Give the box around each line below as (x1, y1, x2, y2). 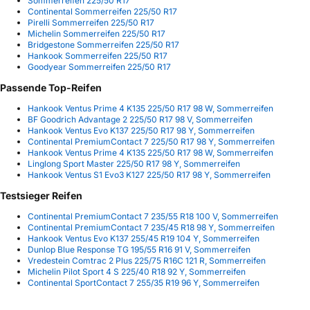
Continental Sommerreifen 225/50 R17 (28, 6, 177, 17)
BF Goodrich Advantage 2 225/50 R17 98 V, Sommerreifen (28, 114, 253, 125)
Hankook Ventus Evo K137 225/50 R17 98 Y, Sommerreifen (28, 125, 255, 136)
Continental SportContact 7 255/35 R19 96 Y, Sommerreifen (28, 277, 259, 289)
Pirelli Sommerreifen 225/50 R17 (28, 17, 154, 28)
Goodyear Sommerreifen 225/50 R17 (28, 62, 171, 73)
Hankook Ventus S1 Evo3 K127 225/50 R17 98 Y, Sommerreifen (28, 170, 271, 181)
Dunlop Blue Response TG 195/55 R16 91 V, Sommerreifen (28, 244, 250, 255)
